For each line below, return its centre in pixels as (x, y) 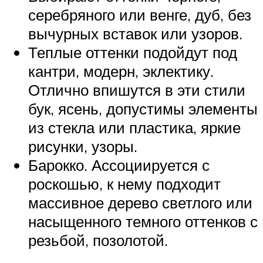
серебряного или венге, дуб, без (140, 14)
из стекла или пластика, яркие (134, 127)
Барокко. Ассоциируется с (119, 165)
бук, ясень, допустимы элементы (143, 108)
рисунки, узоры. (83, 146)
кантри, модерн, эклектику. (121, 71)
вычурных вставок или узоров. (135, 33)
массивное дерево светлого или (140, 202)
